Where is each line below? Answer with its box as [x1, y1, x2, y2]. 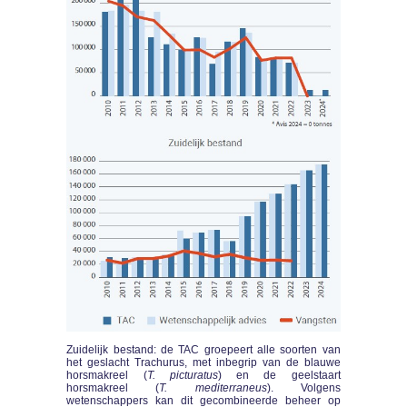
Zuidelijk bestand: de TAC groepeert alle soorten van [66, 342, 341, 356]
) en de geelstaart [217, 368, 341, 382]
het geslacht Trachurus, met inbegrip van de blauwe [66, 355, 341, 369]
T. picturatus [146, 368, 218, 382]
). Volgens [266, 381, 341, 394]
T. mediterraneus [159, 381, 267, 394]
